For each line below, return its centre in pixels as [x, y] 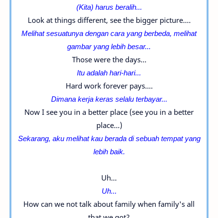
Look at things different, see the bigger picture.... [109, 20]
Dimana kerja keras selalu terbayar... [109, 99]
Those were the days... [109, 59]
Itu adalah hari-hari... [109, 73]
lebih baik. [109, 151]
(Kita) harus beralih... [109, 7]
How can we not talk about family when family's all [109, 204]
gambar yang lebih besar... [109, 46]
